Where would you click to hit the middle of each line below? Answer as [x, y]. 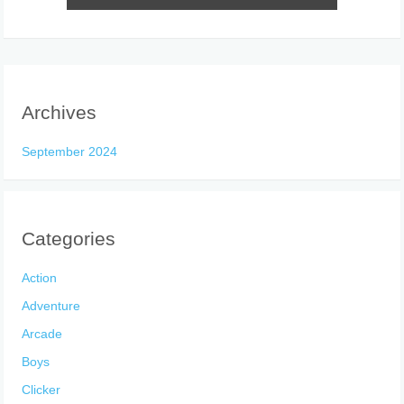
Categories [69, 239]
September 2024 [70, 151]
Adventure [51, 305]
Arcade [42, 333]
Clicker [41, 389]
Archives [60, 113]
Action [40, 277]
